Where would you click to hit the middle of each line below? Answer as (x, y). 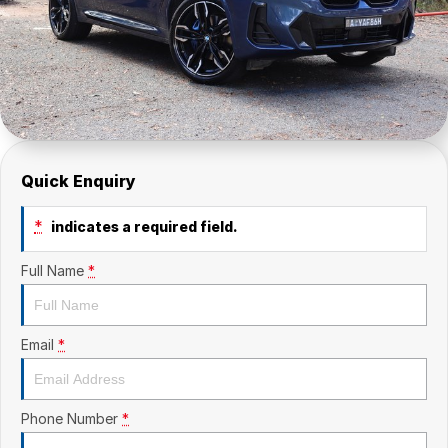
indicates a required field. (143, 227)
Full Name (52, 271)
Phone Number (69, 419)
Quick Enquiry (78, 181)
